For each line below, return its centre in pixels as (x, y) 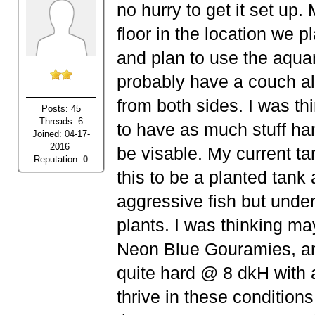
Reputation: (59, 159)
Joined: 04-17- (61, 134)
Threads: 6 (61, 121)
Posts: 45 (61, 108)
